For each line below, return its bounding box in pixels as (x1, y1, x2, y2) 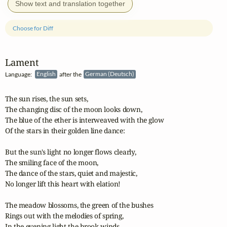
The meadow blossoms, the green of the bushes (5, 200, 154, 210)
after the (57, 70, 84, 78)
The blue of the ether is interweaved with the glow (5, 115, 164, 125)
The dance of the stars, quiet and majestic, (5, 168, 137, 178)
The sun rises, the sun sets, (5, 94, 88, 104)
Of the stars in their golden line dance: (5, 126, 125, 136)
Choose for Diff (13, 24, 54, 32)
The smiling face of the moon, (5, 158, 99, 168)
